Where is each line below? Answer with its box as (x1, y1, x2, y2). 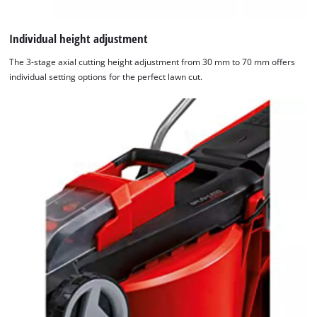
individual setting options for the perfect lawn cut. (9, 71, 203, 83)
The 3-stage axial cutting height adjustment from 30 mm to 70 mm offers (9, 57, 296, 68)
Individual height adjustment (9, 30, 149, 47)
